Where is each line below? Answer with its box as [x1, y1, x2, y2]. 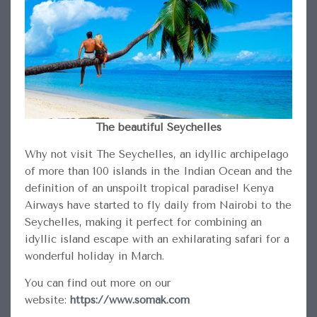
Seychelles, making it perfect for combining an [24, 215, 262, 229]
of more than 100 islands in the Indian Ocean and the [24, 164, 292, 178]
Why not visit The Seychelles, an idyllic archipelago [24, 147, 289, 161]
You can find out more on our [24, 276, 171, 289]
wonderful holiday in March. [24, 249, 164, 263]
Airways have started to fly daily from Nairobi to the [24, 198, 292, 212]
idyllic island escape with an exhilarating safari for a [24, 232, 289, 246]
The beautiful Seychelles [96, 120, 221, 134]
